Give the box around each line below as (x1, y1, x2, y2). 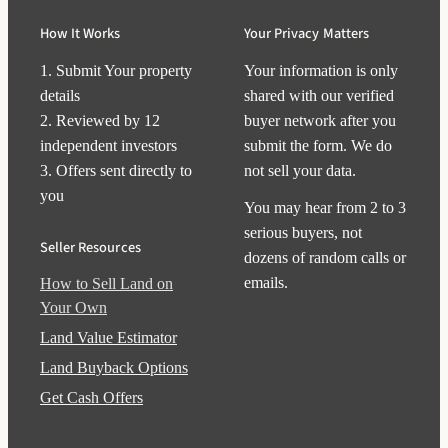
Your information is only (244, 62, 398, 80)
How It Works (40, 23, 121, 45)
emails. (244, 274, 288, 292)
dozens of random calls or (244, 249, 406, 267)
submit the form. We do (244, 137, 392, 155)
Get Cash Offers (40, 389, 143, 407)
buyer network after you (244, 112, 396, 130)
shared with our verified (244, 87, 394, 105)
